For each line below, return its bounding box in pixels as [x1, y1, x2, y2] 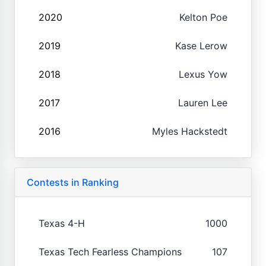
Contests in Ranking [27, 176, 119, 188]
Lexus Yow [179, 68, 227, 80]
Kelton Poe [179, 11, 227, 23]
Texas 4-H [39, 217, 85, 229]
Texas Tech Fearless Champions [39, 245, 182, 258]
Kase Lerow [175, 39, 227, 52]
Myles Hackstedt [152, 125, 227, 137]
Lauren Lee [178, 96, 227, 109]
